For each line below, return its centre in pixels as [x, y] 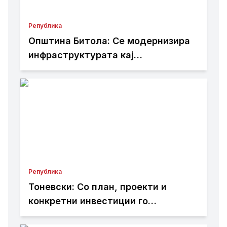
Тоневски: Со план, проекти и [98, 187]
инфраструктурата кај [81, 55]
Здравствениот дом [76, 69]
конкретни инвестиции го [88, 201]
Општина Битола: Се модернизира [109, 41]
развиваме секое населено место [108, 215]
